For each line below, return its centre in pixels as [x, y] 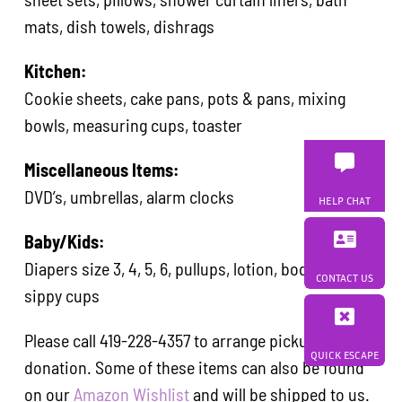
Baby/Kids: [65, 241]
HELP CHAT [345, 200]
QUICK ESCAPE [345, 354]
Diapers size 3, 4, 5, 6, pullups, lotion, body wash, [192, 268]
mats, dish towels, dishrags [120, 26]
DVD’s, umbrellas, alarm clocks [130, 196]
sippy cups [62, 295]
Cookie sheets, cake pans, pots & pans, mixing [185, 97]
